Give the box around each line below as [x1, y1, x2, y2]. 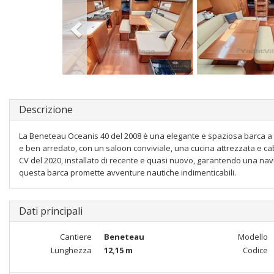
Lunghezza [50, 245, 92, 256]
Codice [242, 245, 268, 256]
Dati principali [19, 204, 83, 218]
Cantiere [59, 231, 92, 242]
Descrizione [19, 103, 73, 116]
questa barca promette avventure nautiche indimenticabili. [19, 167, 236, 178]
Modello [237, 231, 268, 242]
